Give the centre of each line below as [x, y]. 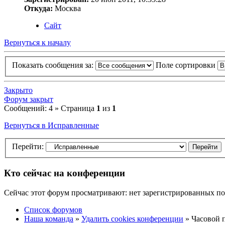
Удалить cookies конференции [132, 218]
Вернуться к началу [37, 43]
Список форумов [53, 209]
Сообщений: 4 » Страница [50, 108]
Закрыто [18, 90]
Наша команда [49, 218]
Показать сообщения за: [54, 65]
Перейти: [28, 147]
